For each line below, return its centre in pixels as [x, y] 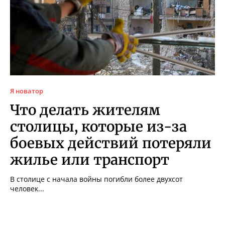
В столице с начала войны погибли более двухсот [96, 179]
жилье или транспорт [90, 159]
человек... [27, 188]
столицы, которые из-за [98, 126]
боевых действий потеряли [111, 143]
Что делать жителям [85, 110]
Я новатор [27, 91]
